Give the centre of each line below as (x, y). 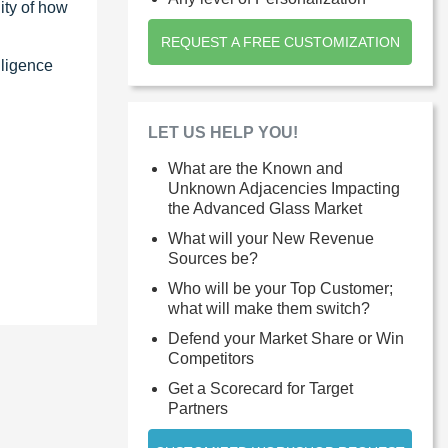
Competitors (211, 358)
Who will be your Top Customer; (280, 288)
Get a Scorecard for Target (260, 388)
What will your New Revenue (271, 238)
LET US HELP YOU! (223, 132)
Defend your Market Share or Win (286, 338)
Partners (198, 408)
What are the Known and (255, 168)
